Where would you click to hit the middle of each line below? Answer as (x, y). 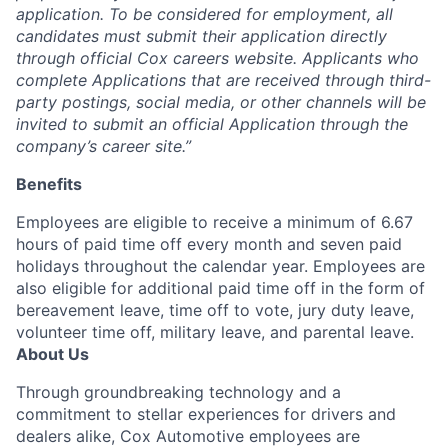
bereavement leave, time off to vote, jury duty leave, (215, 310)
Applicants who (358, 58)
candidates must (78, 36)
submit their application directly (266, 36)
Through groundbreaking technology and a (178, 392)
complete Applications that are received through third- (223, 80)
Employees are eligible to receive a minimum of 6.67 (214, 222)
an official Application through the (278, 124)
